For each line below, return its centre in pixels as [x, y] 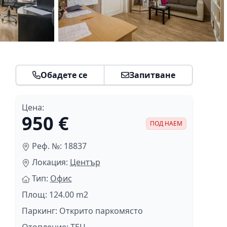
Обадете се [64, 75]
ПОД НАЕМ [166, 123]
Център [85, 162]
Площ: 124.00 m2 [55, 195]
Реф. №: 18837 [59, 146]
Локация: [51, 162]
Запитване [152, 75]
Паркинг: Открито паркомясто [82, 211]
